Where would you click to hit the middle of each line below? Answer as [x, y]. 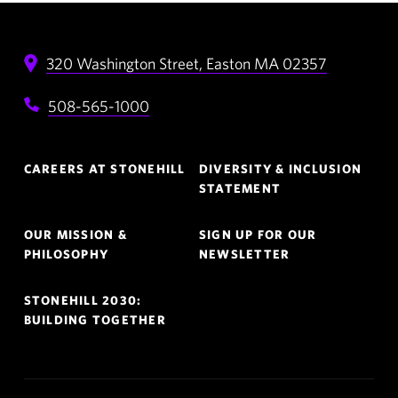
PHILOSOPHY [66, 254]
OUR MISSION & [75, 235]
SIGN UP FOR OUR [258, 235]
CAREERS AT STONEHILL [104, 169]
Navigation [73, 180]
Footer [52, 156]
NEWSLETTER [244, 254]
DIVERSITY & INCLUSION [280, 169]
